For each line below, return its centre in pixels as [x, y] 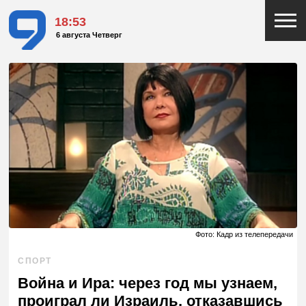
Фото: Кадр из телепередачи [244, 235]
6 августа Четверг [89, 35]
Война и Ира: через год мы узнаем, [148, 283]
